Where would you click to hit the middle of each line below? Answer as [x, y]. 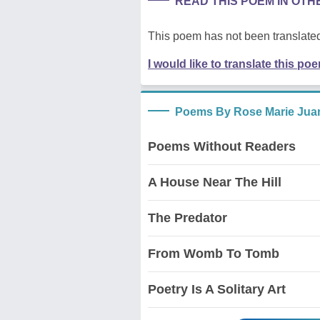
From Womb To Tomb [214, 253]
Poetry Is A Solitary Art [217, 289]
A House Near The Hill [215, 182]
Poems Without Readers [222, 146]
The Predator [187, 217]
